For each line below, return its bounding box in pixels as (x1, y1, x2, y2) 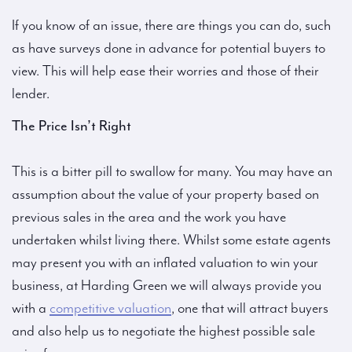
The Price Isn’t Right (12, 116, 131, 135)
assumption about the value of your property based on (12, 186, 319, 203)
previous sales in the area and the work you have (12, 209, 286, 225)
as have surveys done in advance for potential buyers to (12, 40, 325, 57)
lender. (12, 86, 49, 102)
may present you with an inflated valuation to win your (12, 255, 318, 271)
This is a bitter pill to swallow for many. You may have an (12, 163, 332, 180)
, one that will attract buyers (171, 300, 328, 317)
